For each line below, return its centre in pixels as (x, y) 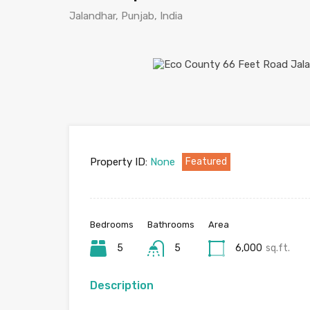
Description (122, 285)
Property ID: (119, 162)
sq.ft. (278, 248)
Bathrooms (171, 225)
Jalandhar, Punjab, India (126, 16)
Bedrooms (112, 225)
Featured (206, 162)
